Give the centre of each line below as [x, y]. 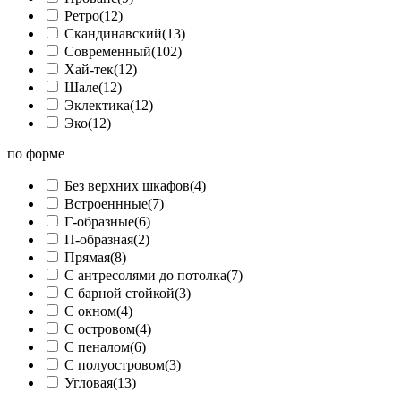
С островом [100, 329]
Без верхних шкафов [127, 186]
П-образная [99, 240]
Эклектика [97, 106]
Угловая [89, 383]
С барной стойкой [119, 294]
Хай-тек [89, 70]
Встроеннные [106, 204]
